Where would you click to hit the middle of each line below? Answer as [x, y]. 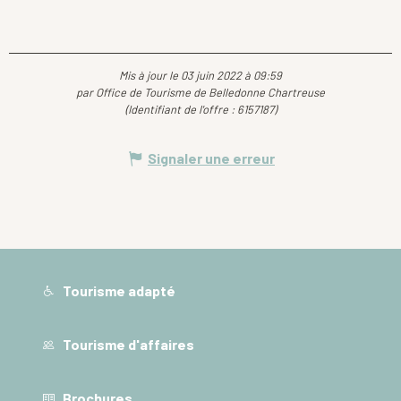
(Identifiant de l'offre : [181, 110]
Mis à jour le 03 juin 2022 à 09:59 [200, 76]
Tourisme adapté [118, 290]
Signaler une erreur [211, 158]
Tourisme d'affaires [128, 344]
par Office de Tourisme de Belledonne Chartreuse [200, 93]
